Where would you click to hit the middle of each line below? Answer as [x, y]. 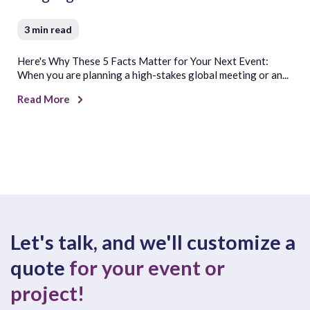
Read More [45, 99]
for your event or [147, 267]
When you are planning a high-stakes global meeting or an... [153, 74]
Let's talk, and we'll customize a [153, 241]
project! [47, 293]
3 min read [48, 29]
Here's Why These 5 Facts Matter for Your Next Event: [143, 61]
